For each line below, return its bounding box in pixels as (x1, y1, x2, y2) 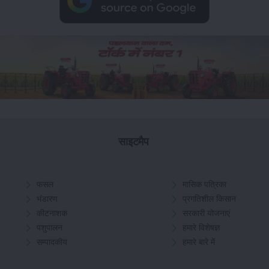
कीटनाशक (37, 208, 67, 219)
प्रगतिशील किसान (182, 194, 236, 204)
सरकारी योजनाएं (182, 208, 230, 219)
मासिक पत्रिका (182, 180, 226, 190)
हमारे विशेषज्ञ (182, 223, 220, 233)
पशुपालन (37, 223, 62, 233)
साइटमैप (118, 136, 150, 148)
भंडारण (37, 194, 58, 204)
